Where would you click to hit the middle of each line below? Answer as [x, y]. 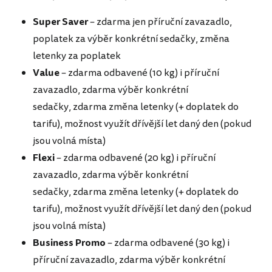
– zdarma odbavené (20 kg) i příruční [135, 158]
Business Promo [69, 243]
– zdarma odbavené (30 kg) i [168, 243]
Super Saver [60, 22]
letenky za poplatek [77, 56]
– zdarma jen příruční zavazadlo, [160, 22]
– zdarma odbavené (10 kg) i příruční [139, 73]
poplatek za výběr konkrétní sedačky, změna [131, 39]
